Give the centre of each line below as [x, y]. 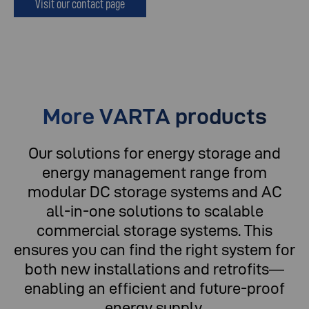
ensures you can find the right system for [154, 249]
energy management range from [154, 172]
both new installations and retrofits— [154, 269]
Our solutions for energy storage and [154, 153]
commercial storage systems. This [154, 230]
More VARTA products [154, 116]
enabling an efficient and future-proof [154, 288]
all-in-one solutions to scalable [154, 211]
